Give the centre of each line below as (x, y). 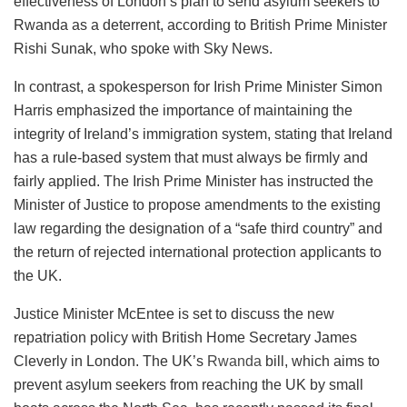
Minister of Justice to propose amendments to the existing (197, 204)
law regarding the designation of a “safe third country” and (198, 228)
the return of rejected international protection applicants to (198, 252)
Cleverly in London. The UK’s (110, 361)
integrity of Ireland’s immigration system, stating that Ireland (203, 134)
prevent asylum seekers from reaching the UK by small (189, 384)
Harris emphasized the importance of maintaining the (183, 110)
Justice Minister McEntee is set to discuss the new (174, 313)
